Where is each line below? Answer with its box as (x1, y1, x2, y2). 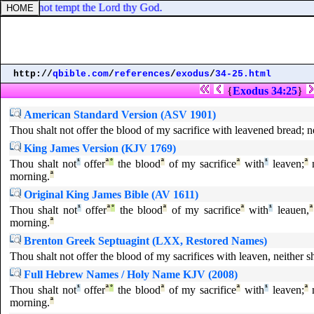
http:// (13, 69, 53, 79)
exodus (176, 69, 210, 79)
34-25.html (215, 69, 271, 79)
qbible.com (53, 69, 109, 79)
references (114, 69, 170, 79)
